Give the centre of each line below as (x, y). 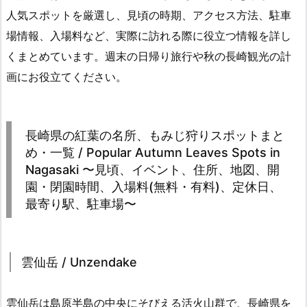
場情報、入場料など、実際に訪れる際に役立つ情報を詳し (149, 35)
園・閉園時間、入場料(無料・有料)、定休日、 (153, 186)
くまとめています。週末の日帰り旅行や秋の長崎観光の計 (149, 56)
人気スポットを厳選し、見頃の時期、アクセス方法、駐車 (149, 15)
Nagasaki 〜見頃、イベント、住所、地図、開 (152, 169)
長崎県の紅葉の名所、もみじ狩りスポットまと (155, 135)
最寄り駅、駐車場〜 (81, 204)
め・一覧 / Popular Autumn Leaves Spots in (153, 152)
